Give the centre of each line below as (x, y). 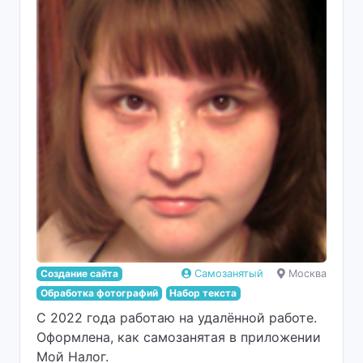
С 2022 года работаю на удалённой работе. (177, 318)
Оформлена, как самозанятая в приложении (179, 337)
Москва (307, 273)
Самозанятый (229, 273)
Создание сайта (79, 273)
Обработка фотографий (99, 293)
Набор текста (203, 293)
